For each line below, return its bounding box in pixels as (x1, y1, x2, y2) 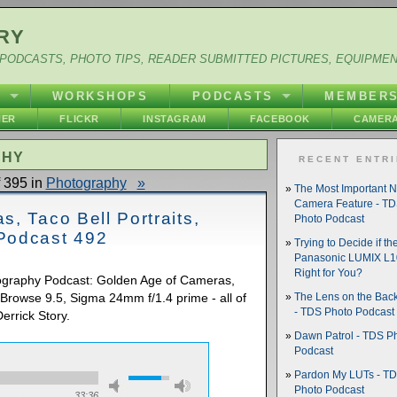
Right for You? (294, 268, 362, 278)
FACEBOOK (250, 113, 310, 124)
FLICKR (59, 113, 99, 124)
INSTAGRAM (143, 113, 206, 124)
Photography (45, 175, 127, 191)
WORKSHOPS (51, 90, 149, 103)
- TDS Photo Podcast (294, 307, 394, 317)
